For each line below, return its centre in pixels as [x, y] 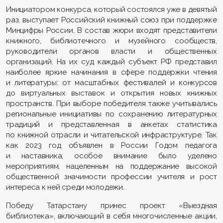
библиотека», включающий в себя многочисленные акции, [111, 216]
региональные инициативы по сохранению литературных [111, 114]
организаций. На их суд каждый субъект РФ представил [111, 61]
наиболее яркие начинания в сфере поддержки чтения [111, 72]
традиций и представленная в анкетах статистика [111, 124]
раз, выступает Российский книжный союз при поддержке [111, 20]
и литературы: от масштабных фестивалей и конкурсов [111, 82]
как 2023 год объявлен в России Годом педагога [111, 145]
